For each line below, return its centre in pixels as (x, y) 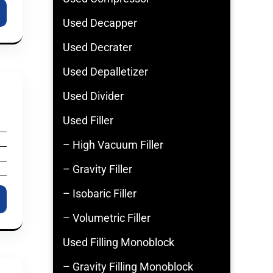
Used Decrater (97, 47)
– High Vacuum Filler (113, 145)
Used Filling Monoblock (119, 242)
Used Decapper (100, 23)
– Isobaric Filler (100, 193)
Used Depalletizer (105, 72)
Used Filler (88, 120)
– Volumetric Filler (107, 218)
